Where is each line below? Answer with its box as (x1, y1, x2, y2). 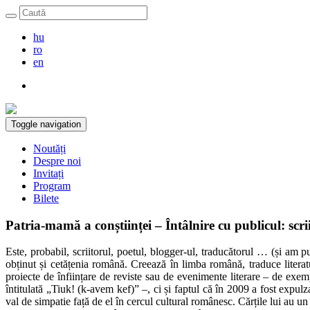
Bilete (33, 192, 59, 204)
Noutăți (33, 143, 66, 154)
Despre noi (33, 155, 81, 167)
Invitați (33, 167, 64, 179)
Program (33, 180, 71, 192)
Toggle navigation (11, 119, 81, 129)
